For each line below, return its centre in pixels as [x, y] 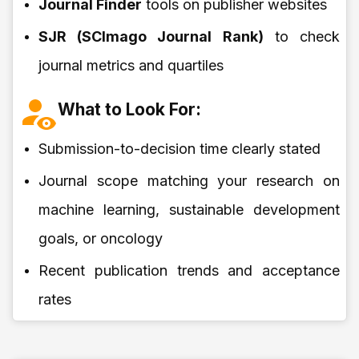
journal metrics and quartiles [131, 65]
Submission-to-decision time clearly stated [179, 148]
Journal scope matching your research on [189, 180]
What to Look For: [129, 110]
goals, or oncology [101, 238]
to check [302, 36]
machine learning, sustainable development [189, 209]
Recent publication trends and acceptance [189, 270]
